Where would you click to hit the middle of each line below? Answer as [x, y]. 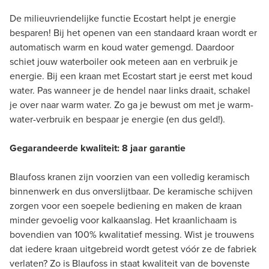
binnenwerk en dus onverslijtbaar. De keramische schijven [131, 191]
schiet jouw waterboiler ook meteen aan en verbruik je [124, 61]
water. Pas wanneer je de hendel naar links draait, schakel [130, 90]
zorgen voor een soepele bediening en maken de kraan [126, 205]
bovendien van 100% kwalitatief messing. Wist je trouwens [132, 234]
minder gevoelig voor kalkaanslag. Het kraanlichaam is [123, 220]
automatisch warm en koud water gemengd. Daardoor [122, 47]
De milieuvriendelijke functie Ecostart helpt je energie [123, 18]
